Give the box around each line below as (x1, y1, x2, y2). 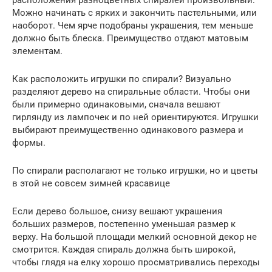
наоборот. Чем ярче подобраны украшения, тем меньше (12, 20, 253, 32)
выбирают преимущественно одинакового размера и (12, 124, 243, 136)
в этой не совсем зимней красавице (12, 178, 170, 189)
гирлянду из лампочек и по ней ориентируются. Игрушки (12, 112, 259, 123)
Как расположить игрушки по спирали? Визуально (12, 73, 231, 85)
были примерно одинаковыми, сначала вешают (12, 99, 220, 110)
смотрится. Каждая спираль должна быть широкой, (12, 244, 236, 256)
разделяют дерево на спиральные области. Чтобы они (12, 86, 250, 98)
